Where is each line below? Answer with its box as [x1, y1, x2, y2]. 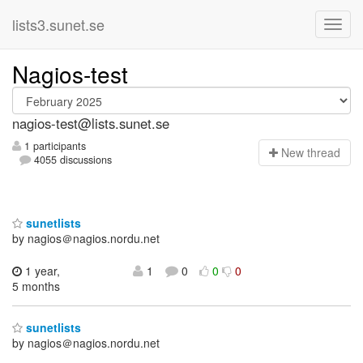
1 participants [21, 139, 86, 154]
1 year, [22, 262, 60, 279]
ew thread [289, 144, 340, 161]
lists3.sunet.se [12, 14, 105, 35]
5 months [12, 277, 60, 294]
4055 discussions [31, 152, 113, 168]
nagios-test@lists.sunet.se [12, 113, 169, 133]
